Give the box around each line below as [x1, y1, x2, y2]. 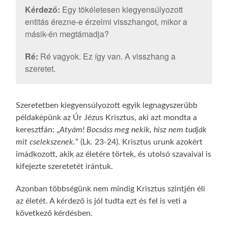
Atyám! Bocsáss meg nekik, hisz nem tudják [60, 125, 207, 134]
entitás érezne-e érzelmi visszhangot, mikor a [24, 16, 187, 28]
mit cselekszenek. [16, 137, 76, 146]
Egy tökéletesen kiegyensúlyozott [60, 4, 183, 16]
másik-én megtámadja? [24, 28, 109, 40]
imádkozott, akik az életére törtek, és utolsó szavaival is [16, 150, 212, 158]
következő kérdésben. [16, 209, 93, 217]
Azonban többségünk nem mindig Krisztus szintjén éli [16, 184, 206, 193]
